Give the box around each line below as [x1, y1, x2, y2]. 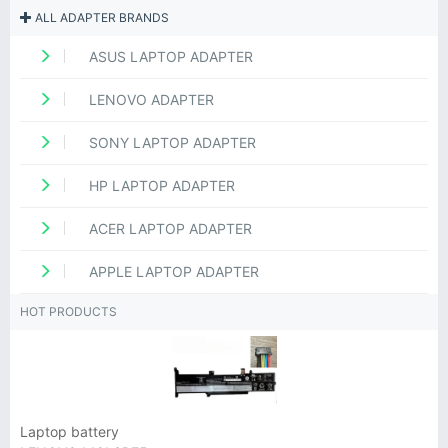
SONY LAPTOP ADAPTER [85, 134, 256, 151]
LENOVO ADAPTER [85, 91, 214, 108]
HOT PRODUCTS [20, 304, 117, 319]
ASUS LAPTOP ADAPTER [85, 48, 253, 65]
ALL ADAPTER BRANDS [32, 10, 169, 25]
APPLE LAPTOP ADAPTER [85, 263, 259, 280]
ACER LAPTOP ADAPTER [85, 220, 252, 237]
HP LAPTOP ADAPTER [85, 177, 235, 194]
